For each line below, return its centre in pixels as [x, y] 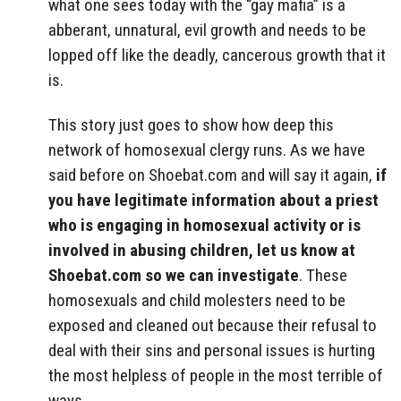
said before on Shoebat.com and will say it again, [212, 175]
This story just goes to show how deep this [191, 125]
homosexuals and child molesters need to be [197, 301]
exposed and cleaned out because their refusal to [213, 326]
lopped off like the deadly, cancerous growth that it [217, 55]
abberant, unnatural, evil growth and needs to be [207, 30]
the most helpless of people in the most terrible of [216, 376]
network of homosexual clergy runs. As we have [207, 150]
